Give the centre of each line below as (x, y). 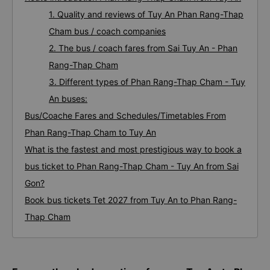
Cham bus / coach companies (107, 31)
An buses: (68, 99)
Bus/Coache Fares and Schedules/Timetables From (125, 115)
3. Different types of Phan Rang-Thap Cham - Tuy (147, 82)
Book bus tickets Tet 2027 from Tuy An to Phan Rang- (131, 200)
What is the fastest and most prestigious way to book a (133, 149)
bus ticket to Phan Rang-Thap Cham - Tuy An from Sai (132, 166)
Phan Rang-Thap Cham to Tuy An (90, 132)
